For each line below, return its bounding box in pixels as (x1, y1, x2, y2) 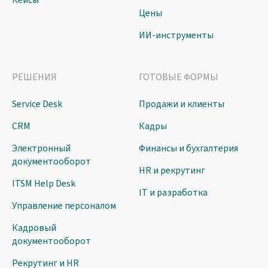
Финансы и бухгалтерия (138, 142, 238, 156)
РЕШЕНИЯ (12, 71, 57, 84)
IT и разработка (138, 186, 208, 200)
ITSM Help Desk (12, 177, 75, 191)
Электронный (12, 142, 71, 156)
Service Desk (12, 98, 62, 111)
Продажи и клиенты (138, 98, 224, 111)
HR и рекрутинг (138, 164, 205, 178)
